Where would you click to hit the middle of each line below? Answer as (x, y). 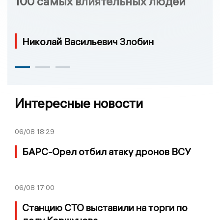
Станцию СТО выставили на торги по (105, 208)
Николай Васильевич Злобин (88, 42)
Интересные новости (79, 104)
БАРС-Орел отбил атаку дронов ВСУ (107, 152)
